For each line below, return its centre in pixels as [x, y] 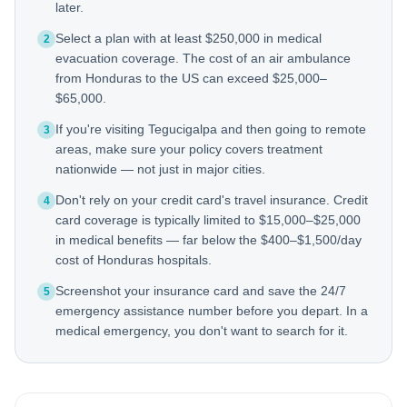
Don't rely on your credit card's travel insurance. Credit [212, 200]
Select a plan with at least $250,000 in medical [189, 38]
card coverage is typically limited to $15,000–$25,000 [208, 220]
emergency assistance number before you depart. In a [212, 311]
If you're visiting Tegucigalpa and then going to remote [211, 129]
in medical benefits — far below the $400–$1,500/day [208, 240]
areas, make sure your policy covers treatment [189, 149]
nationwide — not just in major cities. [160, 169]
